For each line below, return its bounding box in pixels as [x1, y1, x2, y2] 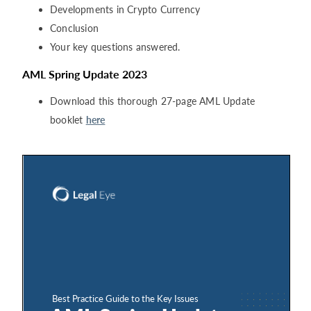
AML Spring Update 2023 [22, 67, 147, 81]
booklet [50, 113, 86, 126]
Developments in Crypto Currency [50, 3, 201, 15]
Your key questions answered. [50, 40, 180, 53]
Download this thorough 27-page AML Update [50, 94, 255, 107]
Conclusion [50, 22, 99, 34]
